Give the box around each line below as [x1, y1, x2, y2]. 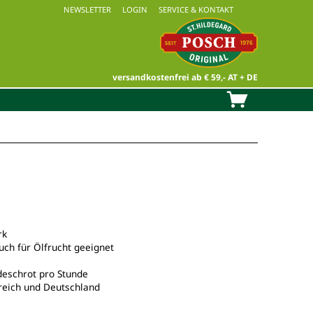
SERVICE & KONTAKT [159, 4, 234, 15]
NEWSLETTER [64, 4, 112, 15]
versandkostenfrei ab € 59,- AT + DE [112, 71, 258, 83]
